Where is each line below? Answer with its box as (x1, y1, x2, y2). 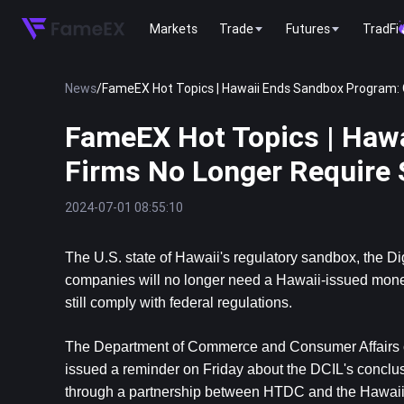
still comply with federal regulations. (65, 295, 292, 310)
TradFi (363, 20, 399, 37)
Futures (286, 20, 330, 37)
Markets (150, 20, 197, 37)
